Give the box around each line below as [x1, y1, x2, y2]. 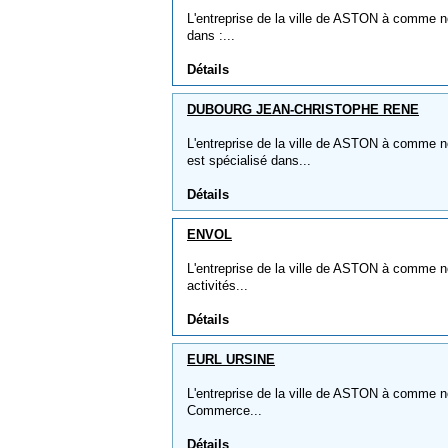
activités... [187, 278, 248, 293]
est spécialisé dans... [187, 153, 311, 168]
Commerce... [187, 403, 262, 418]
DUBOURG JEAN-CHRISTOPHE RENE [187, 102, 419, 117]
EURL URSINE [187, 352, 275, 367]
